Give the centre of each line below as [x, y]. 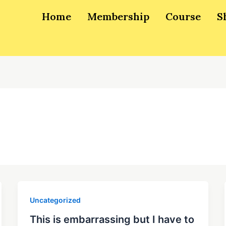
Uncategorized [55, 200]
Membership [119, 16]
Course [183, 16]
